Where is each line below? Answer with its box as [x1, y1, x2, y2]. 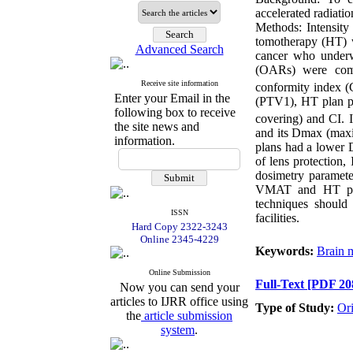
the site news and [114, 120, 199, 133]
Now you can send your [119, 281, 240, 294]
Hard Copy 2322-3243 [131, 221, 228, 232]
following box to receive [114, 106, 236, 119]
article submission [141, 309, 232, 322]
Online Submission [148, 268, 210, 277]
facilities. [255, 211, 299, 225]
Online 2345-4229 [139, 233, 219, 245]
